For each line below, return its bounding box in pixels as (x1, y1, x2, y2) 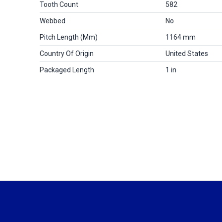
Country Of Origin (40, 50, 94, 57)
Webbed (40, 17, 65, 25)
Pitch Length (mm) (40, 33, 98, 41)
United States (166, 50, 208, 57)
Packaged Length (40, 66, 94, 74)
